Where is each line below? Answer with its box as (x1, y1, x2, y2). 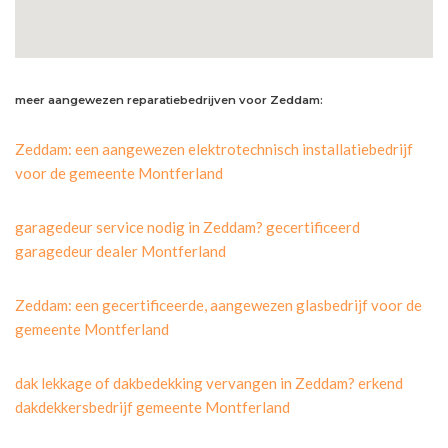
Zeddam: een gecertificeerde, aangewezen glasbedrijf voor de (15, 295, 422, 314)
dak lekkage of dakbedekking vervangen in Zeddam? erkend (15, 373, 403, 392)
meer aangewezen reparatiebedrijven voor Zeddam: (15, 92, 323, 107)
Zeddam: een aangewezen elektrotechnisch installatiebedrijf (15, 139, 413, 158)
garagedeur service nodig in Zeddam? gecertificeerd (15, 217, 360, 236)
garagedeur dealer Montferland (15, 241, 226, 260)
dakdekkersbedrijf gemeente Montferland (15, 397, 290, 416)
